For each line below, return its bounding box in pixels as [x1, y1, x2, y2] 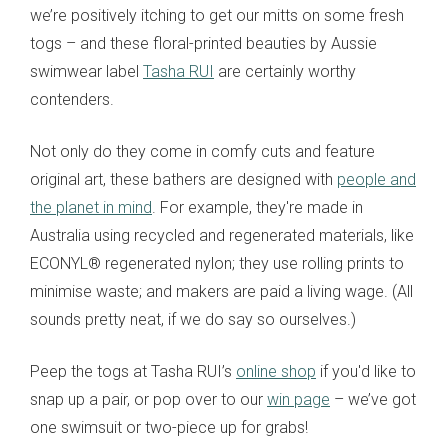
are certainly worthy [214, 61, 356, 81]
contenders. [30, 89, 114, 109]
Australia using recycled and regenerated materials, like [30, 225, 414, 245]
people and [337, 169, 416, 189]
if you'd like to [316, 361, 416, 381]
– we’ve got [330, 389, 416, 409]
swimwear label [30, 61, 143, 81]
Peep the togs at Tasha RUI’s [30, 361, 236, 381]
